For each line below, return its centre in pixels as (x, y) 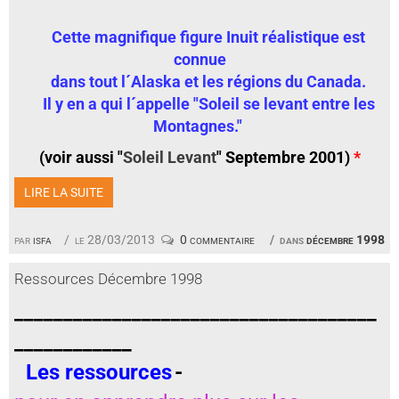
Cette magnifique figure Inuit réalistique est (207, 37)
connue (199, 60)
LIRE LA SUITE (64, 193)
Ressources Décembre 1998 (108, 279)
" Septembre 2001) (285, 158)
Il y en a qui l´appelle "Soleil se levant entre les (199, 104)
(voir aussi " (81, 158)
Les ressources (99, 373)
